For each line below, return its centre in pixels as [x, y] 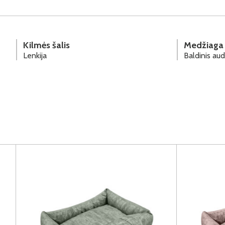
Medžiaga [204, 45]
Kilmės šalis [46, 45]
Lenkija [35, 55]
